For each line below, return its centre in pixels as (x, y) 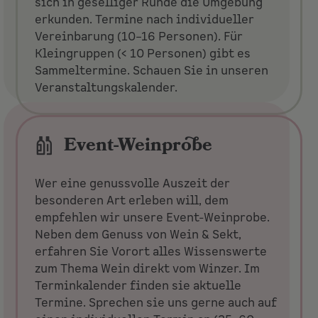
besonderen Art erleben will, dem (132, 201)
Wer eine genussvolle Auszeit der (133, 184)
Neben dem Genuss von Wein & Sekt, (138, 235)
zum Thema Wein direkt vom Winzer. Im (148, 269)
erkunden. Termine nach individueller (145, 20)
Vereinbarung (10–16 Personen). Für (139, 37)
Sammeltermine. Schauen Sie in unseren (152, 71)
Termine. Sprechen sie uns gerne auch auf (156, 303)
